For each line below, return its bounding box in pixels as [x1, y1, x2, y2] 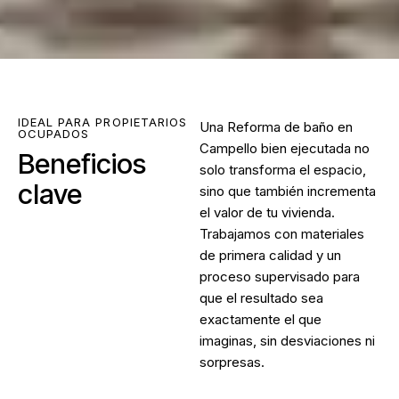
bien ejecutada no [257, 139, 370, 157]
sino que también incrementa [199, 182, 376, 199]
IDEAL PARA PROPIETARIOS [18, 114, 187, 129]
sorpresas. [199, 353, 265, 370]
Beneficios [18, 146, 146, 180]
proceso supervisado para [199, 267, 360, 285]
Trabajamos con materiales [199, 224, 364, 242]
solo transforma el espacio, [199, 160, 366, 178]
